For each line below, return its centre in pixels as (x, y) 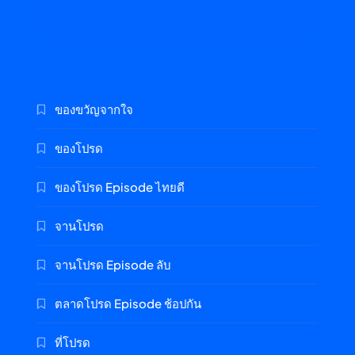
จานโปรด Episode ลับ (113, 264)
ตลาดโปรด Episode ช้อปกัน (128, 303)
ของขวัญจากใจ (94, 109)
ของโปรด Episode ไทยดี (120, 186)
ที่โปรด (73, 342)
